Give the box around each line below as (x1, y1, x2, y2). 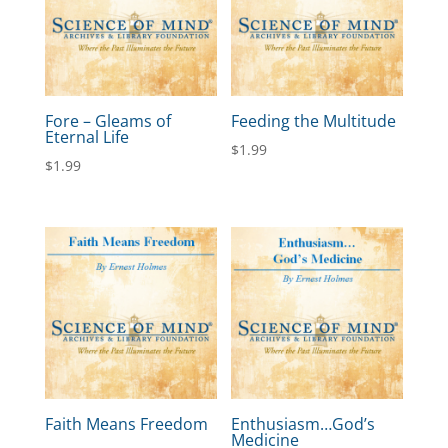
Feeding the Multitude (231, 110, 397, 133)
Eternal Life (44, 126, 129, 149)
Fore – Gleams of (44, 110, 171, 133)
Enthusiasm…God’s (231, 413, 376, 436)
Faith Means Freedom (44, 413, 208, 436)
